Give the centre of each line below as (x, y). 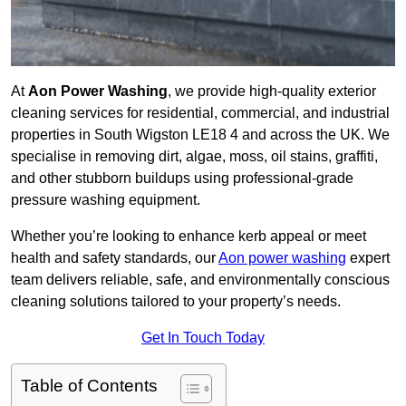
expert (368, 258)
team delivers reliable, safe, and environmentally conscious (200, 280)
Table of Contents (89, 386)
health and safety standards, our (115, 258)
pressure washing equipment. (106, 200)
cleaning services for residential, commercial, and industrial (200, 113)
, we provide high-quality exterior (272, 92)
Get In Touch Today (203, 338)
